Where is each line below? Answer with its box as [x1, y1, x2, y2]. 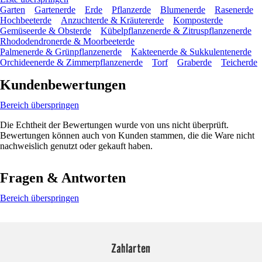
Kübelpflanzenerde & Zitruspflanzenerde [101, 25, 251, 36]
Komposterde [173, 15, 223, 25]
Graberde [177, 57, 212, 67]
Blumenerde [160, 4, 205, 15]
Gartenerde [35, 4, 75, 15]
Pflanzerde [112, 4, 151, 15]
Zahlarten [111, 240, 151, 256]
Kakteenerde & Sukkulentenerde [131, 46, 251, 57]
